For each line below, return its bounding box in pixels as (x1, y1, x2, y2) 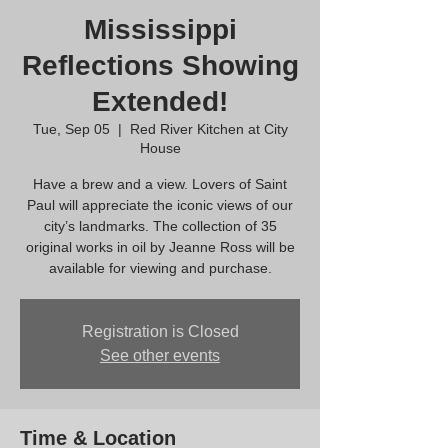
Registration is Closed (81, 323, 239, 340)
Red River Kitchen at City (129, 121, 288, 137)
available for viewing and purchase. (48, 260, 272, 276)
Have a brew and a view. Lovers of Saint (33, 176, 287, 192)
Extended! (92, 86, 228, 117)
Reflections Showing (21, 50, 299, 81)
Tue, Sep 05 (32, 121, 110, 137)
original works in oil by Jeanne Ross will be (25, 239, 295, 255)
